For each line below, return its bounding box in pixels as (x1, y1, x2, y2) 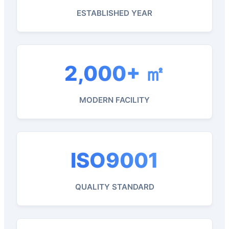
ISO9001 (71, 147, 158, 173)
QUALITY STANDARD (75, 181, 154, 192)
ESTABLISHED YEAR (77, 8, 152, 18)
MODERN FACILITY (79, 95, 150, 105)
